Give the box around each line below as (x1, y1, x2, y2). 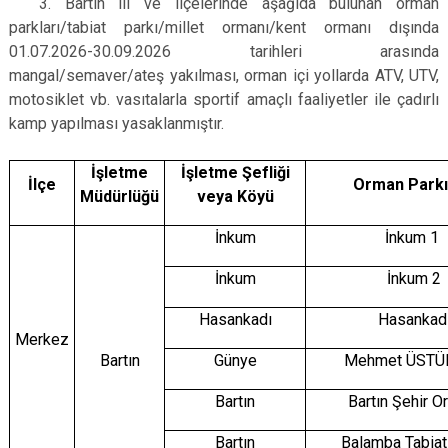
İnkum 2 (387, 269, 441, 288)
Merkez (15, 330, 69, 349)
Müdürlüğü (80, 187, 159, 206)
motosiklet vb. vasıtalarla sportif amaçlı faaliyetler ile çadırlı (9, 90, 439, 109)
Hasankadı (198, 310, 272, 329)
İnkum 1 (385, 228, 443, 247)
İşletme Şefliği (180, 163, 290, 182)
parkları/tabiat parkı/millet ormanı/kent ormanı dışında (9, 18, 439, 37)
